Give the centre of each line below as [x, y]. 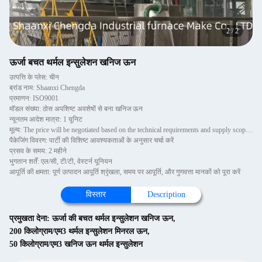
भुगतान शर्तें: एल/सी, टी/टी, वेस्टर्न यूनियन [61, 161]
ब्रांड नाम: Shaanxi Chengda [47, 88]
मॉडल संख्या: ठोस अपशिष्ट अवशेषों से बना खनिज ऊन [76, 109]
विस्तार [96, 194]
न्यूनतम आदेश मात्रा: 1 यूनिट [46, 119]
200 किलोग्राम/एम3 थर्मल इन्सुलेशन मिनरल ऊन [78, 231]
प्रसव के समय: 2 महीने [38, 151]
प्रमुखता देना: [31, 218]
